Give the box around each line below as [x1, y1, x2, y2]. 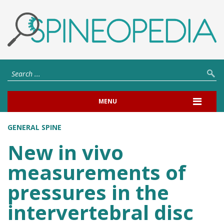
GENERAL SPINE [7, 122, 61, 132]
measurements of [7, 158, 186, 186]
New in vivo [7, 138, 123, 166]
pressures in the [7, 178, 169, 206]
